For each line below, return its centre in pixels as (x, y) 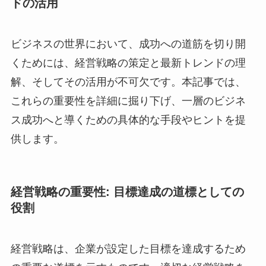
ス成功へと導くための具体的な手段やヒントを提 (128, 120)
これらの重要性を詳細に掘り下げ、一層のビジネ (128, 101)
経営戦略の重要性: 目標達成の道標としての (127, 191)
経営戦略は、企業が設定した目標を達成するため (128, 248)
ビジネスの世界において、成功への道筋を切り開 (128, 44)
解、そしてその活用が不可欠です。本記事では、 (128, 82)
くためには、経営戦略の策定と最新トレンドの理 (128, 63)
